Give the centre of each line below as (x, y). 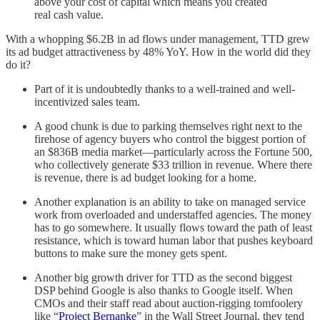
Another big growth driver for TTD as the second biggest (163, 277)
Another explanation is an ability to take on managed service (170, 201)
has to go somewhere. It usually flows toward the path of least (173, 227)
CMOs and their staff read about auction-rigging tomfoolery (169, 303)
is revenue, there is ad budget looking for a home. (147, 177)
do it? (20, 64)
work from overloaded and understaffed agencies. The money (173, 214)
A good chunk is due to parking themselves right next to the (168, 126)
